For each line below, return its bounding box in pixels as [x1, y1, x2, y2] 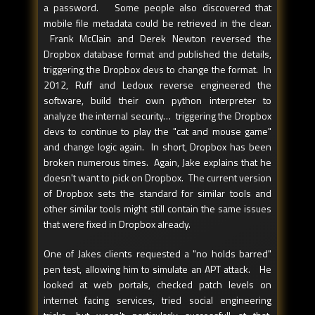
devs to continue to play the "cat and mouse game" [44, 124, 271, 139]
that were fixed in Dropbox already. [44, 217, 191, 232]
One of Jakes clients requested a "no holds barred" [44, 246, 271, 262]
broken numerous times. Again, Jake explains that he [44, 155, 271, 170]
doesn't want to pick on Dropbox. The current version [44, 170, 271, 186]
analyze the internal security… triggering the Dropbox [44, 108, 271, 124]
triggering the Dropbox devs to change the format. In [44, 62, 271, 77]
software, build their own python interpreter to [44, 93, 271, 108]
